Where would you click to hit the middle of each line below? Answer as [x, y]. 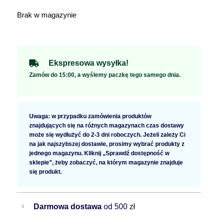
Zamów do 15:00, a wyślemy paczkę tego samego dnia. [105, 75]
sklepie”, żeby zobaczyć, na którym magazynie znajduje [106, 163]
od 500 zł [119, 207]
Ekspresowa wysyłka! [89, 63]
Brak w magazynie [47, 15]
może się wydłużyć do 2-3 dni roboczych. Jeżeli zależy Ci [107, 135]
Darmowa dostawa [68, 207]
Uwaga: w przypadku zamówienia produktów [90, 117]
